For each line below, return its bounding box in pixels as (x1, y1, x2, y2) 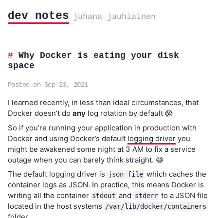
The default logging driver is (7, 169, 107, 179)
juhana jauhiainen (73, 12, 156, 21)
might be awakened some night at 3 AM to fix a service (7, 144, 196, 154)
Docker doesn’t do (7, 109, 73, 118)
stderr (134, 192, 158, 200)
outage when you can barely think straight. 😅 (7, 155, 163, 164)
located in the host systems (7, 201, 104, 211)
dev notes (7, 10, 69, 22)
